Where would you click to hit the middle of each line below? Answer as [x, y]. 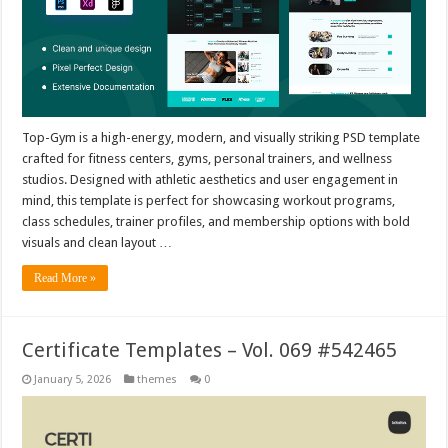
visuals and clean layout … [97, 243]
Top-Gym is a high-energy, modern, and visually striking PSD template [221, 138]
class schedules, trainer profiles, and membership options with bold [216, 222]
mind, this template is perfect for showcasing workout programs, [209, 201]
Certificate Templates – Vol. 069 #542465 [210, 350]
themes [157, 380]
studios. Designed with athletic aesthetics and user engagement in [210, 180]
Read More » [65, 278]
